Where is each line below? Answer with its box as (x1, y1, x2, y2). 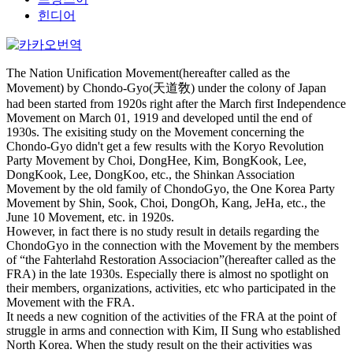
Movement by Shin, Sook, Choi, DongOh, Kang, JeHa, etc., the (6, 196, 325, 210)
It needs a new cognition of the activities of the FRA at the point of (6, 310, 336, 323)
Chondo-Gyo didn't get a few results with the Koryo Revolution (6, 139, 324, 153)
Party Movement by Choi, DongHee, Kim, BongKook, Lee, (6, 154, 307, 167)
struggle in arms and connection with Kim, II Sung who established (6, 324, 340, 337)
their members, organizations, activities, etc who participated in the (6, 281, 336, 295)
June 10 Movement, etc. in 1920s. (6, 210, 174, 224)
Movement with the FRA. (6, 295, 135, 309)
